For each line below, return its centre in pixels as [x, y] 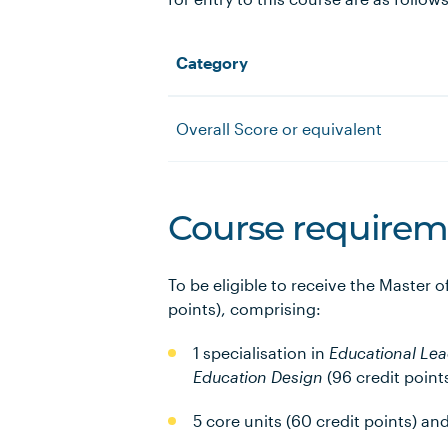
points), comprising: [244, 308]
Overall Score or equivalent [279, 128]
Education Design [260, 376]
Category [212, 62]
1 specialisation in [261, 352]
